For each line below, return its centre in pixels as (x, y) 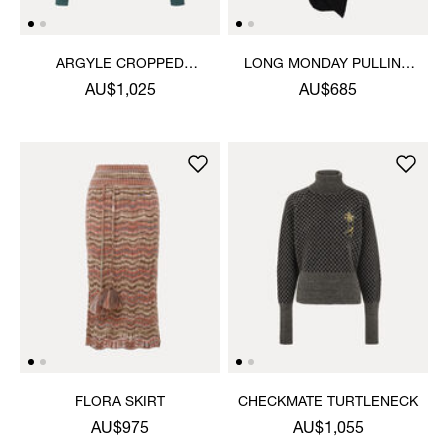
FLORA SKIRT (120, 402)
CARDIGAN (120, 84)
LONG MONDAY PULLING (328, 64)
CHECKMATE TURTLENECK (328, 402)
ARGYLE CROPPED (120, 64)
